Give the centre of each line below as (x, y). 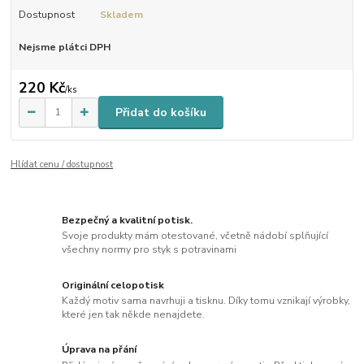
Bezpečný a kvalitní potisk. (128, 220)
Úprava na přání (100, 350)
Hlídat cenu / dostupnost (62, 165)
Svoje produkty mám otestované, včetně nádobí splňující (195, 236)
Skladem (121, 14)
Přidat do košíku (161, 112)
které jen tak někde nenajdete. (134, 315)
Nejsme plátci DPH (64, 47)
